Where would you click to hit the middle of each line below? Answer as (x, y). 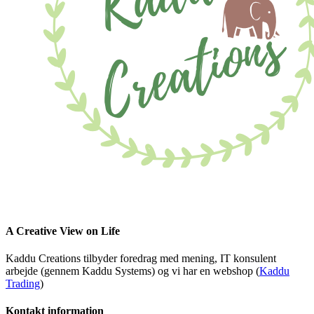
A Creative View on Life (63, 231)
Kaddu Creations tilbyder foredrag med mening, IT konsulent (141, 259)
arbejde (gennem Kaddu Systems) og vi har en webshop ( (132, 271)
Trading (23, 284)
